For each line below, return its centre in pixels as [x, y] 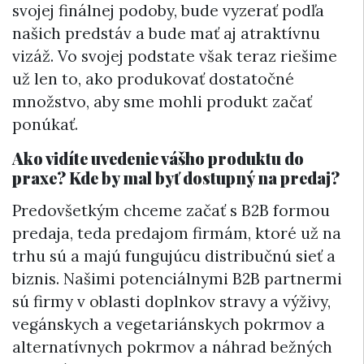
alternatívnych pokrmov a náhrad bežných [172, 347]
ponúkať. [45, 124]
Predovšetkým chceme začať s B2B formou [171, 210]
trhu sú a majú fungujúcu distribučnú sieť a [174, 256]
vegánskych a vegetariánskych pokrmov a [169, 324]
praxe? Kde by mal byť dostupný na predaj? [176, 177]
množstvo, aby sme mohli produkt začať [162, 101]
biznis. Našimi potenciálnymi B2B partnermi [177, 278]
